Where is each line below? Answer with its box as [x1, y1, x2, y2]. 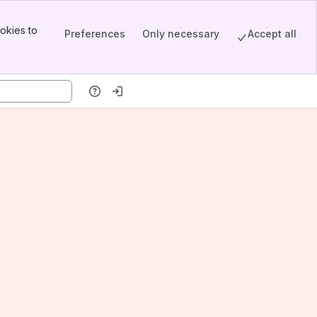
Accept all [248, 27, 296, 40]
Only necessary [142, 27, 219, 40]
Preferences [64, 27, 125, 40]
